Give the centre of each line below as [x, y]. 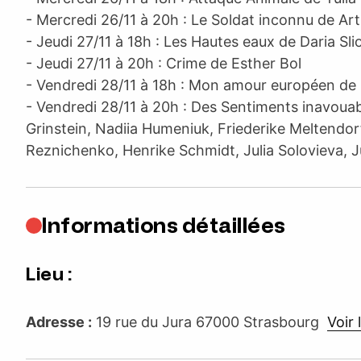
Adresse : [59, 322]
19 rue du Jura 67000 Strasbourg [210, 322]
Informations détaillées [164, 225]
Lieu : [49, 274]
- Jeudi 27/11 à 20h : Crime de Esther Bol [164, 63]
